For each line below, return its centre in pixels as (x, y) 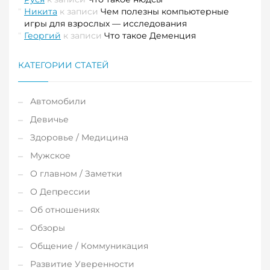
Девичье (49, 120)
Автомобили (58, 102)
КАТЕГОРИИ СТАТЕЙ (64, 65)
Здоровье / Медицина (79, 138)
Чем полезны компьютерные (165, 12)
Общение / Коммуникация (89, 246)
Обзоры (48, 228)
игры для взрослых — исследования (105, 24)
